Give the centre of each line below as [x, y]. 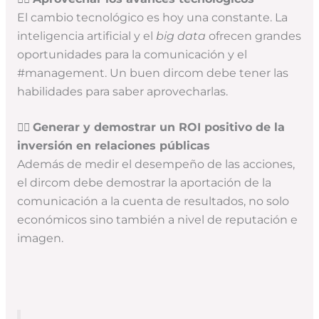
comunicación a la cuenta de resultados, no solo [153, 202]
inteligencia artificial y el [86, 36]
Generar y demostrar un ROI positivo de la [158, 127]
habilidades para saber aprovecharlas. [122, 91]
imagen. [40, 239]
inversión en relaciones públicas [113, 146]
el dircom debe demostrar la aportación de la [144, 183]
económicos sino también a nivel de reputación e [157, 220]
